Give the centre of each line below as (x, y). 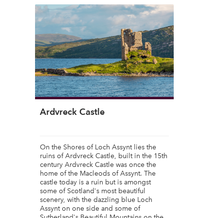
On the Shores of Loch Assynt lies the (98, 147)
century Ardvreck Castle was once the (98, 165)
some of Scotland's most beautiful (93, 191)
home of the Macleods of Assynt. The (98, 173)
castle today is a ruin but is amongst (95, 182)
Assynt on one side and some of (90, 209)
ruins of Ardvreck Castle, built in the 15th (104, 156)
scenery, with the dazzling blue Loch (96, 200)
